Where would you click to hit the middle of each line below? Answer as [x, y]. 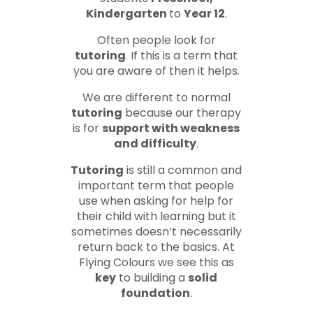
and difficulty [155, 144]
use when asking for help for [156, 201]
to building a [152, 278]
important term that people [156, 185]
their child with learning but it [156, 216]
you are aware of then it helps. [156, 71]
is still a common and [183, 170]
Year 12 [204, 14]
